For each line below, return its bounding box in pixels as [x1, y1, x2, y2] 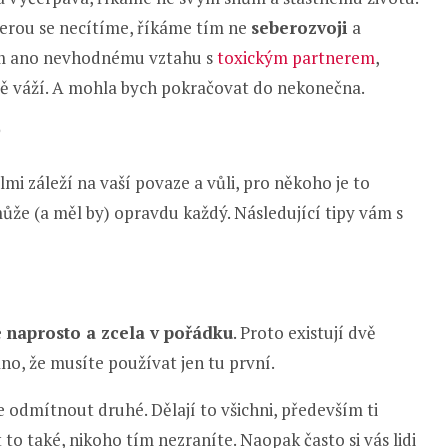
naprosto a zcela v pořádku [6, 320, 233, 344]
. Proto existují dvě [233, 320, 376, 344]
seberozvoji [251, 15, 348, 39]
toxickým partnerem [217, 45, 375, 69]
